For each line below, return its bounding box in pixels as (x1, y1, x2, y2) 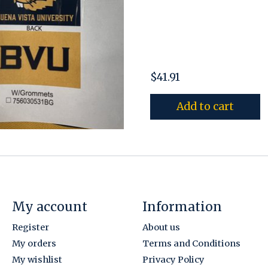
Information (142, 198, 222, 215)
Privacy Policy (142, 254, 205, 266)
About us (142, 222, 180, 233)
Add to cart (176, 99, 234, 113)
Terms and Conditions (142, 238, 240, 249)
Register (11, 222, 49, 233)
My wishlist (11, 254, 62, 266)
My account (11, 198, 87, 215)
